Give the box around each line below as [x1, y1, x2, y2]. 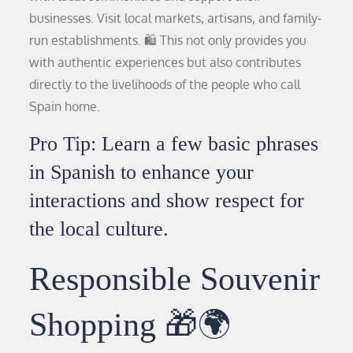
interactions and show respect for [29, 188, 305, 212]
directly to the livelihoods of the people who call [29, 76, 301, 92]
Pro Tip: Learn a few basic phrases [29, 132, 319, 155]
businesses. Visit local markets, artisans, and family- [29, 9, 322, 26]
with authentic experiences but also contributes [29, 54, 302, 70]
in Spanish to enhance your [29, 160, 255, 184]
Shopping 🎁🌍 [29, 306, 232, 343]
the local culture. [29, 217, 169, 240]
